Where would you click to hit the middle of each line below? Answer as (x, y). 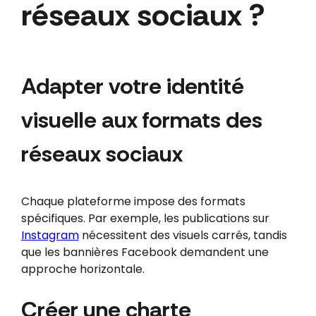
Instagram (50, 235)
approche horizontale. (83, 269)
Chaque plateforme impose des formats (133, 201)
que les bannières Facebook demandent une (145, 252)
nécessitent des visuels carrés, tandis (183, 235)
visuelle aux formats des (141, 120)
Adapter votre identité (132, 86)
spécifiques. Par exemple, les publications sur (145, 218)
